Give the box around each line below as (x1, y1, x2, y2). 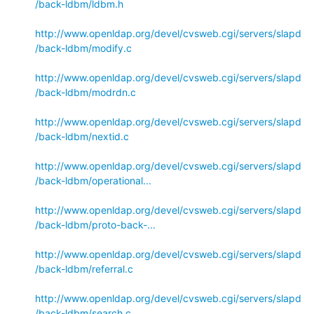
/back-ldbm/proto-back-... (35, 218, 156, 231)
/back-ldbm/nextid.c (35, 130, 129, 142)
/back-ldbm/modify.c (35, 41, 132, 54)
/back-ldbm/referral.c (35, 262, 133, 275)
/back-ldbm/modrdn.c (35, 86, 136, 98)
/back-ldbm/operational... (35, 174, 151, 186)
